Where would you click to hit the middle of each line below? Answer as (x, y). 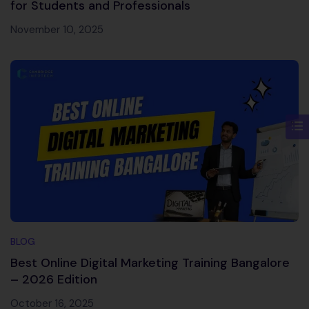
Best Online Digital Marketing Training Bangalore (150, 263)
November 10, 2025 (57, 30)
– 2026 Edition (54, 280)
